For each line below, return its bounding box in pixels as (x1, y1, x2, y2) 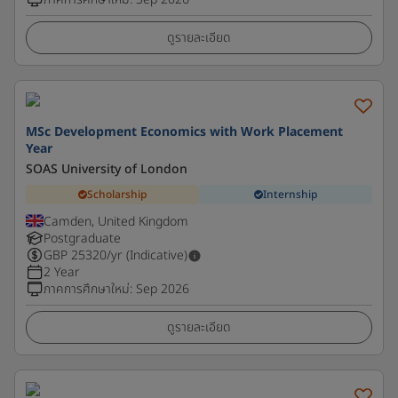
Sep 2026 (136, 280, 189, 298)
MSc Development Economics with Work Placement (26, 123, 343, 141)
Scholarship (87, 186, 147, 203)
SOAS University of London (26, 160, 187, 179)
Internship (263, 186, 317, 203)
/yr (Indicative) (107, 246, 187, 265)
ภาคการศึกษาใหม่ (44, 280, 130, 298)
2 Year (44, 263, 80, 282)
